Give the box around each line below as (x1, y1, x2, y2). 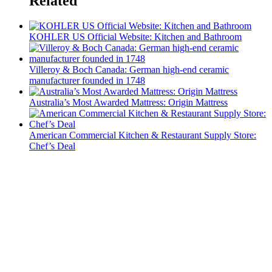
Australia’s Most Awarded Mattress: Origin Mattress (29, 97, 228, 108)
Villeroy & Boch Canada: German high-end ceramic (29, 64, 229, 75)
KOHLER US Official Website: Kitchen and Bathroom (29, 32, 242, 42)
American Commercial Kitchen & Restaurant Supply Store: (29, 130, 256, 141)
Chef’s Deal (29, 141, 75, 152)
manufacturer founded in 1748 (29, 75, 145, 86)
